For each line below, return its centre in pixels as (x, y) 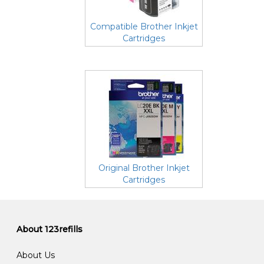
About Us (35, 255)
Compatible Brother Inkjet (144, 27)
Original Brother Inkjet (144, 168)
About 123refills (49, 229)
